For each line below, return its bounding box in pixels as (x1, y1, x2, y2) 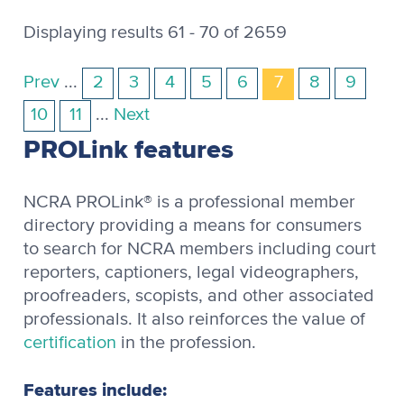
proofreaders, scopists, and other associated (23, 286, 374, 305)
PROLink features (23, 129, 234, 169)
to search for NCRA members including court (23, 239, 376, 258)
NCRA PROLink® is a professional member (23, 192, 355, 211)
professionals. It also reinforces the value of (23, 309, 365, 328)
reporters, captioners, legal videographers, (23, 262, 359, 281)
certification (23, 333, 116, 352)
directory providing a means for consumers (23, 216, 362, 234)
